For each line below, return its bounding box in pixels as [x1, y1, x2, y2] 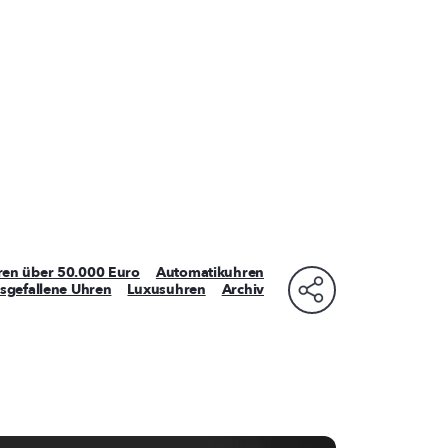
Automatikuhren [155, 262, 264, 282]
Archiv [221, 280, 264, 300]
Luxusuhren [127, 280, 206, 300]
